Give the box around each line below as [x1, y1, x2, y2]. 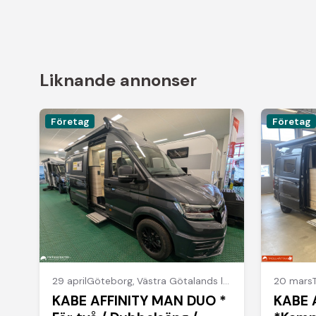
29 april [52, 274, 87, 287]
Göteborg [87, 274, 133, 287]
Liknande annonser [39, 69, 197, 92]
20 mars [274, 274, 313, 287]
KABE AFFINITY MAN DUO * [52, 291, 227, 310]
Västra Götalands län [137, 274, 224, 287]
